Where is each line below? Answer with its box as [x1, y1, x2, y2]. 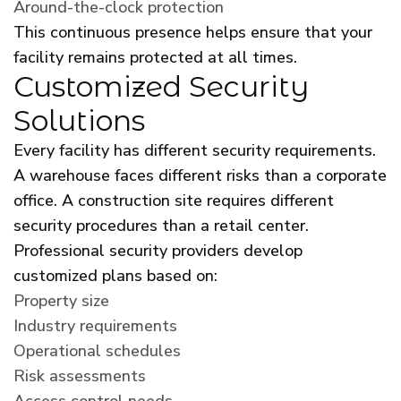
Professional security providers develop [13, 239, 303, 261]
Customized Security [13, 68, 309, 104]
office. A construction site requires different [13, 189, 334, 211]
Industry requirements [13, 314, 177, 337]
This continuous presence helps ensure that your [13, 21, 372, 43]
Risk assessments [13, 364, 146, 387]
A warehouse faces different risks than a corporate [13, 164, 387, 186]
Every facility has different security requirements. [13, 139, 376, 161]
